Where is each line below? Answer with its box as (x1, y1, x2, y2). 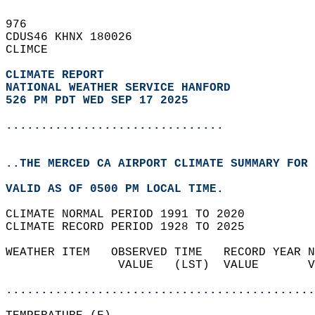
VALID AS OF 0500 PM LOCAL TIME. (6, 183, 238, 195)
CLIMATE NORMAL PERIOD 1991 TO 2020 (6, 208, 259, 221)
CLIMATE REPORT (6, 69, 111, 82)
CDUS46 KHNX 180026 (6, 31, 146, 44)
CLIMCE (6, 44, 62, 56)
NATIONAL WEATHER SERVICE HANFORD (6, 82, 231, 94)
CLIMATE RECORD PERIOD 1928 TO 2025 (6, 221, 259, 233)
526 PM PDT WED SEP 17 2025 (6, 94, 188, 107)
